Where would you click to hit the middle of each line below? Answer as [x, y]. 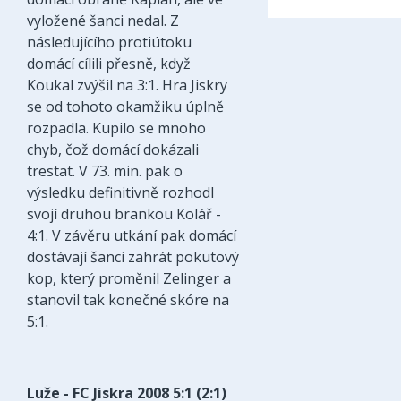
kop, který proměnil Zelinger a [129, 279]
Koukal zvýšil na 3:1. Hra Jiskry [127, 85]
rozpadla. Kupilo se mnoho [116, 128]
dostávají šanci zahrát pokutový [133, 257]
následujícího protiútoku [109, 43]
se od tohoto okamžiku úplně [125, 107]
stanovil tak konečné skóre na [128, 300]
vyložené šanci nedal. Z [103, 21]
